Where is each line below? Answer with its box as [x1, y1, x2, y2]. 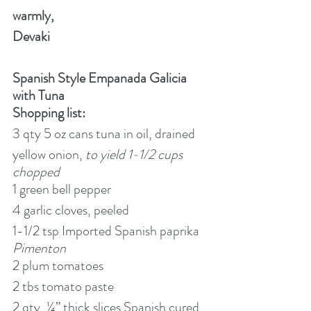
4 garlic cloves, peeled [12, 199, 129, 220]
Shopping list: [12, 102, 85, 123]
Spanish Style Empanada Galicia [12, 67, 190, 88]
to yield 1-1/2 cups [85, 144, 185, 165]
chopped [12, 161, 60, 182]
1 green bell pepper [12, 178, 111, 199]
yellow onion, [12, 144, 85, 165]
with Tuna [12, 85, 65, 106]
